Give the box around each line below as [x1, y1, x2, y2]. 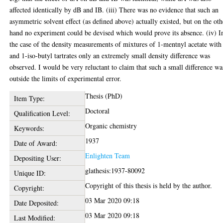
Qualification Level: [13, 109, 70, 118]
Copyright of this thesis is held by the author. [85, 181, 213, 190]
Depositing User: [13, 153, 61, 163]
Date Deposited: [13, 198, 59, 208]
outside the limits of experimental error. [9, 74, 122, 83]
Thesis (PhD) [85, 91, 123, 101]
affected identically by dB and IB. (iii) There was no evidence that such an [9, 5, 219, 14]
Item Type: [13, 94, 45, 103]
